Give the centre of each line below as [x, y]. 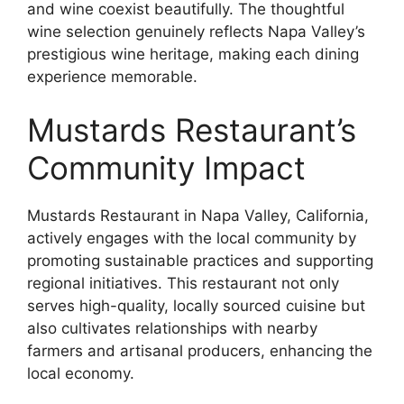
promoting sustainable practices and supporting [200, 261]
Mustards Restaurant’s [192, 130]
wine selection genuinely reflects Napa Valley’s [196, 31]
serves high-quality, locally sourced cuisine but [196, 306]
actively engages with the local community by [192, 238]
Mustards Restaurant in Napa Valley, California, [198, 216]
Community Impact [166, 168]
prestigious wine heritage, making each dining [193, 54]
